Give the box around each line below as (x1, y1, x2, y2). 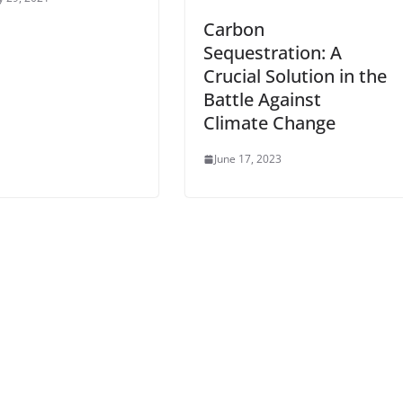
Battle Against (203, 87, 321, 112)
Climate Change (203, 111, 336, 136)
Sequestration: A (203, 40, 342, 66)
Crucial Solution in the (203, 64, 387, 89)
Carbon (203, 17, 264, 42)
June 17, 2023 (214, 151, 282, 167)
